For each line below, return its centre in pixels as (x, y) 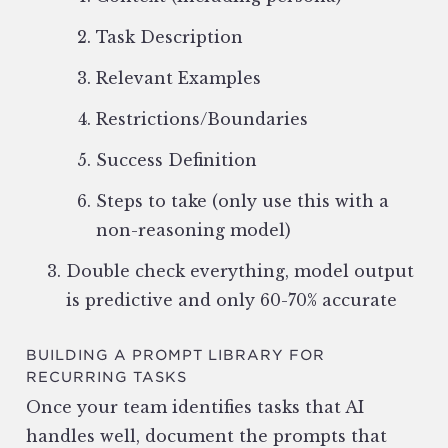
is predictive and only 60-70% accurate (234, 300)
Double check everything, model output (240, 271)
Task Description (169, 37)
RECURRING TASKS (106, 377)
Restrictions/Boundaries (202, 119)
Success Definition (176, 160)
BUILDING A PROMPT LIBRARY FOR (175, 355)
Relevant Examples (178, 78)
